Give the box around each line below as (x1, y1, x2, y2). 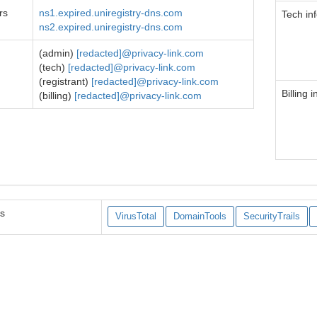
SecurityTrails (243, 212, 300, 221)
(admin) (39, 47, 76, 59)
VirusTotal (115, 212, 156, 221)
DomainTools (173, 212, 226, 221)
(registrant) (39, 76, 91, 87)
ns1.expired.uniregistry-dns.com (39, 7, 183, 18)
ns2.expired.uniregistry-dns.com (39, 21, 183, 33)
